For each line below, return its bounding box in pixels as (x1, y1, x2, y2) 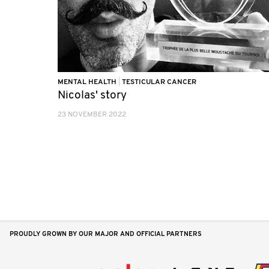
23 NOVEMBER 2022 (58, 111, 126, 118)
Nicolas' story (58, 90, 127, 101)
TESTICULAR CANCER (122, 79, 196, 86)
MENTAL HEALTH (58, 79, 118, 86)
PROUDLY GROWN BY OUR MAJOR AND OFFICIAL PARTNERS (10, 231, 202, 238)
